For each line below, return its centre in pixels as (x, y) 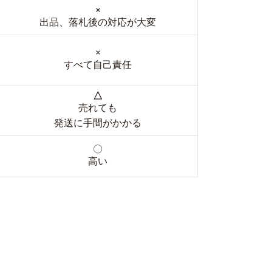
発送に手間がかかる (98, 123)
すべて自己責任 (98, 64)
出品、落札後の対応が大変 (98, 22)
